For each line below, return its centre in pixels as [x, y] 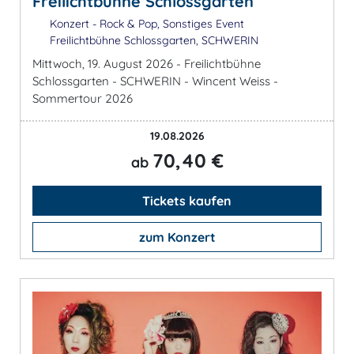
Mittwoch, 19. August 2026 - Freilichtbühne [147, 64]
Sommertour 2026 [83, 99]
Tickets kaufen [185, 201]
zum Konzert [177, 237]
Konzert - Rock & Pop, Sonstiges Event [145, 24]
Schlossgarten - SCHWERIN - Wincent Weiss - [155, 81]
